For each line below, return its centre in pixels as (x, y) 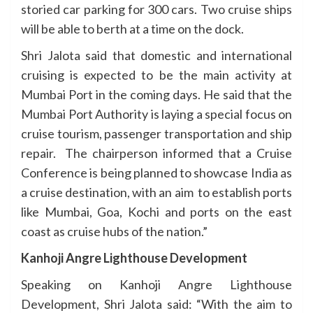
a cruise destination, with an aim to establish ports (156, 192)
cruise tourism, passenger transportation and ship (156, 133)
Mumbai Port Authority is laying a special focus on (156, 114)
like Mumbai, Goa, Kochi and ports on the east (156, 211)
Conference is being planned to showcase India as (156, 172)
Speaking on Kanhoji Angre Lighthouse (156, 284)
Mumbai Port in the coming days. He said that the (156, 94)
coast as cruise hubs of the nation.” (114, 231)
